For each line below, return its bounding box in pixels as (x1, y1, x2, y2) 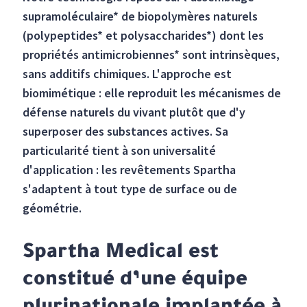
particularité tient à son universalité (23, 143, 217, 159)
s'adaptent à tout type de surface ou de (23, 181, 238, 197)
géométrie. (23, 200, 82, 217)
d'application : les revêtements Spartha (23, 162, 236, 178)
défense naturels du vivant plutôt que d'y (23, 104, 246, 121)
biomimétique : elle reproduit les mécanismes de (23, 85, 282, 101)
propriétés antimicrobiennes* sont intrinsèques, (23, 47, 280, 63)
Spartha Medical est (23, 243, 219, 265)
